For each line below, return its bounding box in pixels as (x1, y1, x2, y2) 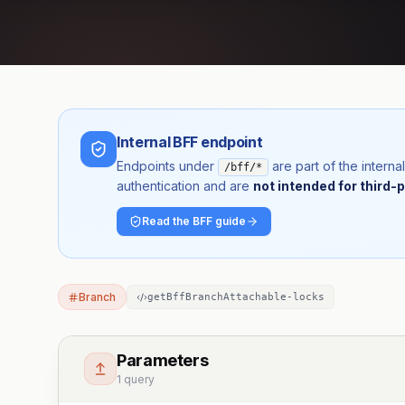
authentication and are (117, 178, 250, 193)
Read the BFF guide (142, 214, 246, 228)
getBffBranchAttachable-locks (146, 291, 325, 303)
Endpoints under (117, 158, 218, 174)
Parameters (117, 351, 209, 370)
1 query (117, 372, 155, 386)
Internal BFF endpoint (117, 133, 263, 151)
